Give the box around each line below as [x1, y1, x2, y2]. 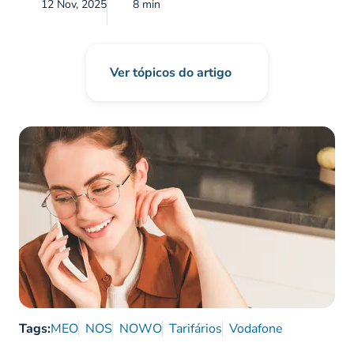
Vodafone [229, 320, 283, 338]
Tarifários [169, 320, 222, 338]
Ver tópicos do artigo [110, 64, 232, 82]
